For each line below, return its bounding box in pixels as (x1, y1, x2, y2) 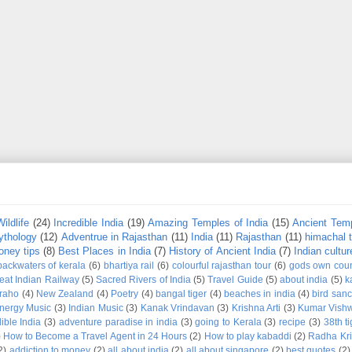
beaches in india (223, 288, 295, 299)
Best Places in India (58, 245, 151, 258)
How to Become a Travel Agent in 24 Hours (2, 331, 188, 342)
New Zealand (36, 288, 94, 299)
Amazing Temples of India (148, 217, 269, 229)
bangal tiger (155, 288, 207, 299)
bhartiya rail (103, 260, 155, 271)
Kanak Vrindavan (140, 302, 214, 313)
